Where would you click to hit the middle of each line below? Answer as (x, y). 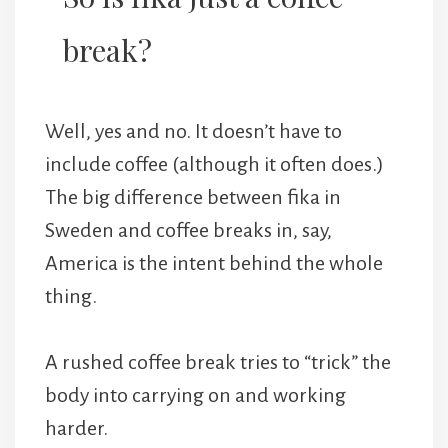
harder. (76, 428)
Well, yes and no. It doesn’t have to (193, 131)
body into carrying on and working (195, 395)
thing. (71, 296)
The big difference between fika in (193, 197)
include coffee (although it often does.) (214, 164)
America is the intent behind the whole (214, 263)
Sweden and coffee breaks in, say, (188, 230)
